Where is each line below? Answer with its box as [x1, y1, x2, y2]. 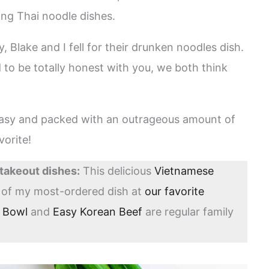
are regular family [142, 205, 234, 219]
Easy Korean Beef [53, 205, 142, 219]
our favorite [145, 185, 204, 198]
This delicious [80, 165, 154, 178]
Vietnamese [154, 165, 214, 178]
